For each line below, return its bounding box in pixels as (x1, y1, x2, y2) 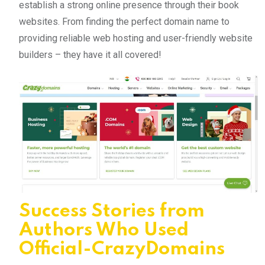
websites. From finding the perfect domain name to (19, 15, 230, 27)
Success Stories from (19, 202, 205, 221)
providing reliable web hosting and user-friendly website (19, 32, 253, 44)
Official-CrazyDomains (19, 240, 225, 258)
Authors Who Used (19, 221, 189, 240)
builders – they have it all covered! (19, 49, 161, 60)
